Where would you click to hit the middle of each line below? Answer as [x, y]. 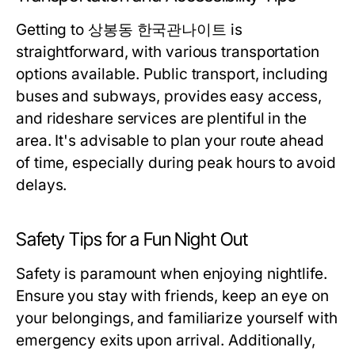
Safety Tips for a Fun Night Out [132, 239]
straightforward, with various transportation [168, 52]
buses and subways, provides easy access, [169, 96]
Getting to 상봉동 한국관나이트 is [129, 30]
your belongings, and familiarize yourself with [177, 318]
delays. [42, 185]
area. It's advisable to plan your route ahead [170, 141]
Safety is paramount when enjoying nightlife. [172, 274]
